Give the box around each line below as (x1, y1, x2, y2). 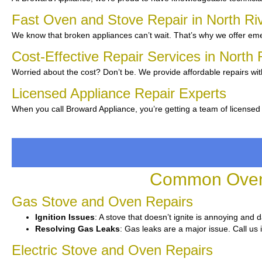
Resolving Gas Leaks (35, 224, 120, 233)
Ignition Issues (35, 212, 95, 222)
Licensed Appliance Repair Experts (12, 85, 226, 101)
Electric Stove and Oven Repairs (12, 242, 213, 258)
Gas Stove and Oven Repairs (12, 194, 193, 209)
